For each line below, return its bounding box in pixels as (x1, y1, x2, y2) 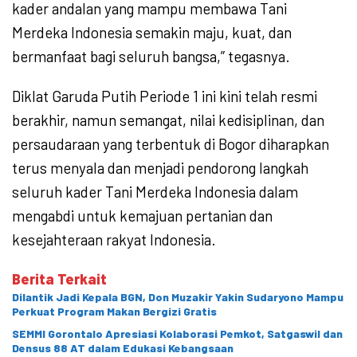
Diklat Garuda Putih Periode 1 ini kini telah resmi (12, 86, 317, 105)
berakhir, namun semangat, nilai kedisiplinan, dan (12, 110, 324, 129)
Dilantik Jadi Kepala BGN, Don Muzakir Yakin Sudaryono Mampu (12, 289, 343, 304)
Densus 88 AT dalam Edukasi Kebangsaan (12, 340, 233, 355)
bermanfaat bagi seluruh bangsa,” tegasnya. (12, 46, 290, 65)
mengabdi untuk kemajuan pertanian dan (12, 206, 273, 225)
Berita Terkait (12, 269, 107, 288)
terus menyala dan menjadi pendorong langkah (12, 158, 308, 177)
